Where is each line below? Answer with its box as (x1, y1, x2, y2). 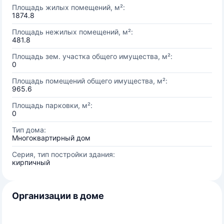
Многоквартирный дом (12, 133, 90, 142)
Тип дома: (12, 125, 46, 134)
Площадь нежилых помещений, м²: (12, 27, 133, 36)
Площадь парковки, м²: (12, 101, 92, 109)
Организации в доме (12, 190, 104, 201)
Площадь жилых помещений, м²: (12, 3, 125, 11)
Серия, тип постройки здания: (12, 150, 115, 158)
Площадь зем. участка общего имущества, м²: (12, 52, 172, 60)
